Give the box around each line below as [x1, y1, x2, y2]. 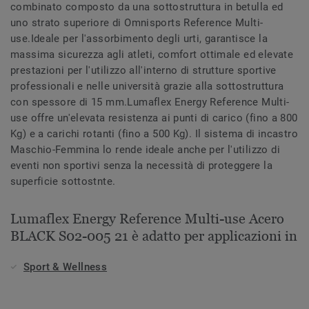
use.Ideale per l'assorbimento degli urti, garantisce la [10, 32, 268, 46]
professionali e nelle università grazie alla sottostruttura [10, 80, 284, 93]
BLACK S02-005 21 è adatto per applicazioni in [10, 228, 297, 244]
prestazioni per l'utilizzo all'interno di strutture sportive [10, 64, 277, 77]
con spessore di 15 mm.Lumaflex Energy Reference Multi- [10, 96, 290, 109]
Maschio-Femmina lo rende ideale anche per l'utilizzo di [10, 143, 280, 157]
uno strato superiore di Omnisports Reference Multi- [10, 17, 263, 30]
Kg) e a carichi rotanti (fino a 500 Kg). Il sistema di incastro [10, 128, 298, 141]
